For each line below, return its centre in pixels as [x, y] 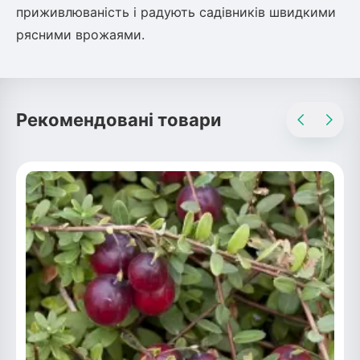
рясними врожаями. [80, 35]
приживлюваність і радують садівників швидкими [176, 12]
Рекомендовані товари [119, 120]
